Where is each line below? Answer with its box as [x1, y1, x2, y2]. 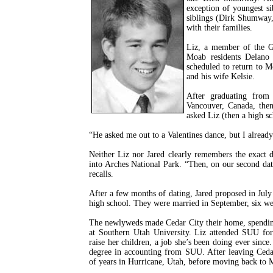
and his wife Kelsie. [186, 72, 255, 81]
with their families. [186, 23, 252, 32]
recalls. [89, 169, 113, 179]
